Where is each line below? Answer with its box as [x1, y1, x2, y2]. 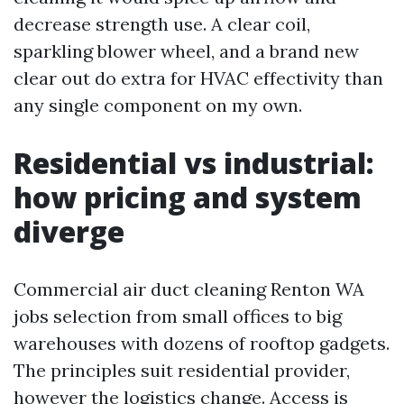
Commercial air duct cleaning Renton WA [14, 278, 364, 301]
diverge [14, 212, 124, 252]
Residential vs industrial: [14, 143, 374, 183]
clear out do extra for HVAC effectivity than [14, 67, 383, 90]
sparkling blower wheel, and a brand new [14, 40, 359, 63]
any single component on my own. [14, 94, 302, 117]
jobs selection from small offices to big [14, 305, 342, 328]
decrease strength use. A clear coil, [14, 13, 310, 36]
